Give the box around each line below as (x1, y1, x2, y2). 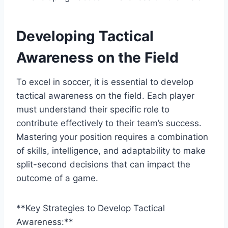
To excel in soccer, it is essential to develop (16, 76, 193, 87)
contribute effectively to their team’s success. (16, 118, 202, 128)
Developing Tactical (16, 27, 154, 45)
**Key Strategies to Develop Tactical (16, 203, 165, 213)
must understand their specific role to (16, 104, 169, 115)
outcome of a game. (16, 173, 98, 183)
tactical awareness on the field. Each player (16, 90, 194, 101)
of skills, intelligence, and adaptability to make (16, 145, 206, 156)
